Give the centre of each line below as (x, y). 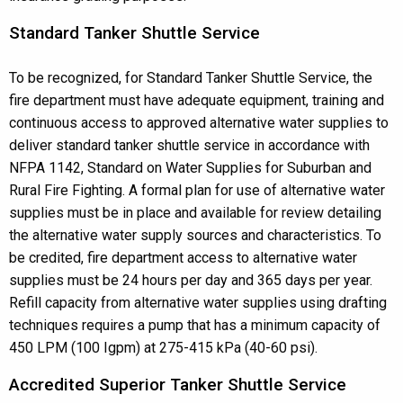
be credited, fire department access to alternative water (183, 258)
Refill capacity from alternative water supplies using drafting (198, 303)
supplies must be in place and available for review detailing (195, 213)
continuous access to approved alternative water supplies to (199, 123)
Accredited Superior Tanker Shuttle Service (178, 385)
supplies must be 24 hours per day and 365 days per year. (191, 280)
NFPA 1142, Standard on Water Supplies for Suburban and (190, 168)
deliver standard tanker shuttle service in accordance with (189, 145)
